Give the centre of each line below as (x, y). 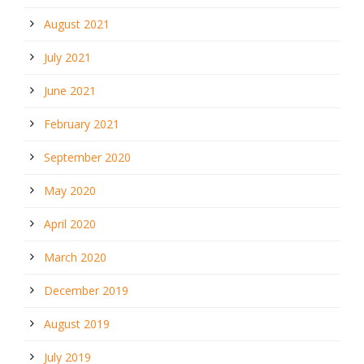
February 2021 (82, 123)
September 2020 (87, 157)
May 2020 (70, 190)
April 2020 (70, 223)
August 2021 (77, 24)
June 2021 (70, 90)
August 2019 (77, 323)
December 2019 (86, 290)
